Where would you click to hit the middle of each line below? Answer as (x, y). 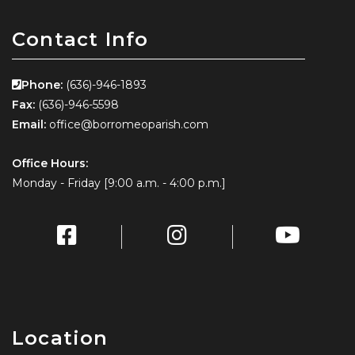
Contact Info (80, 39)
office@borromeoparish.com (129, 124)
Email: (29, 124)
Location (60, 338)
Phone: (42, 84)
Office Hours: (50, 163)
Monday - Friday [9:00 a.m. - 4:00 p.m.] (119, 183)
